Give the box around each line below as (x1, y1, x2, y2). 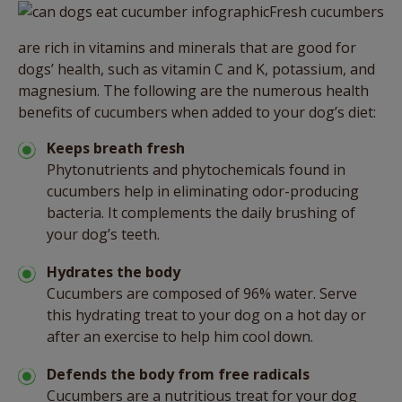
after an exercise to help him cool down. (47, 326, 313, 346)
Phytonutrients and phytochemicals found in (47, 159, 345, 179)
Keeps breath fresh (47, 137, 185, 158)
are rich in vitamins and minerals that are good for (18, 37, 356, 57)
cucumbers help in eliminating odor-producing (47, 180, 359, 201)
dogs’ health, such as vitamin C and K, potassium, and (18, 58, 375, 79)
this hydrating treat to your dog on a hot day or (47, 304, 366, 325)
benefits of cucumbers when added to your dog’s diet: (18, 101, 376, 122)
